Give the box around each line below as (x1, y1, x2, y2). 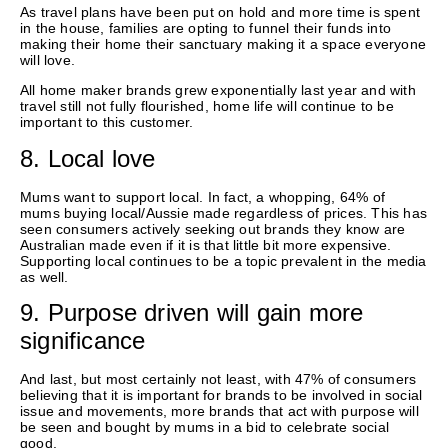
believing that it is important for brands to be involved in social (20, 387, 423, 404)
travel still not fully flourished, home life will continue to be (20, 98, 394, 115)
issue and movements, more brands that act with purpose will (20, 403, 419, 420)
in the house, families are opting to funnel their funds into (20, 19, 392, 36)
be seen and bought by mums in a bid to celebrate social (20, 419, 390, 436)
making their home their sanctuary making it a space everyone (20, 35, 427, 52)
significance (20, 327, 146, 355)
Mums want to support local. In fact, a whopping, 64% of (20, 188, 386, 205)
